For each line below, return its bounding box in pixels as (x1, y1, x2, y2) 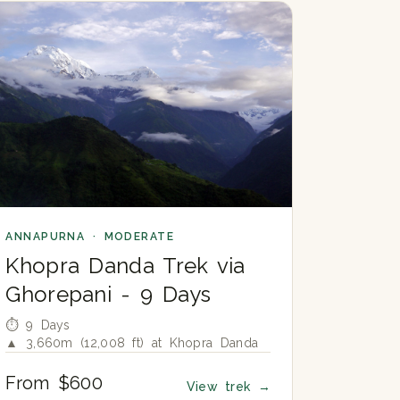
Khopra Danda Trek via (5, 253, 246, 279)
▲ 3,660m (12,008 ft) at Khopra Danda (5, 336, 259, 351)
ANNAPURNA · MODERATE (5, 230, 175, 244)
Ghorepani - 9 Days (5, 281, 212, 308)
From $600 (5, 372, 104, 395)
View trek (186, 379, 258, 395)
